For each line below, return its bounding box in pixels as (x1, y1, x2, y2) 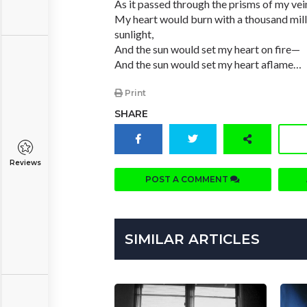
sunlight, (114, 27, 153, 40)
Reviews (9, 158, 41, 167)
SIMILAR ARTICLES (125, 231, 260, 248)
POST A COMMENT (145, 174, 231, 185)
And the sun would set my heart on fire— (114, 42, 300, 56)
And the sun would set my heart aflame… (114, 58, 302, 71)
